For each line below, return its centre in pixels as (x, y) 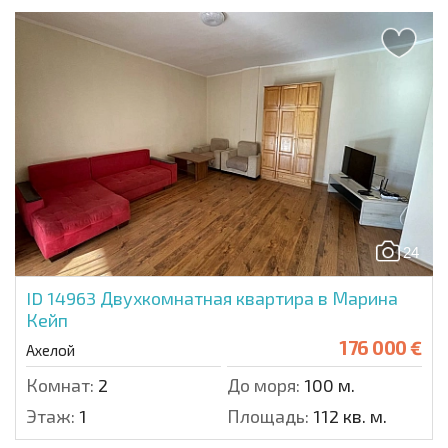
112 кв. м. (348, 416)
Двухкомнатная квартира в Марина (249, 298)
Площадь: (268, 416)
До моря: (263, 385)
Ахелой (50, 350)
